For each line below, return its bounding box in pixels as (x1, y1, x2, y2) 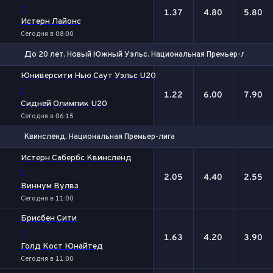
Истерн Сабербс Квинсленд (21, 153, 132, 163)
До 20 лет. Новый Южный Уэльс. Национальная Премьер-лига (24, 49, 257, 60)
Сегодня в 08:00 (21, 30, 74, 38)
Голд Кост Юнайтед (21, 241, 103, 252)
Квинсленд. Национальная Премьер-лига (24, 132, 175, 142)
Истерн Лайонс (21, 16, 81, 27)
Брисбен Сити (21, 213, 77, 224)
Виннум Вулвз (21, 181, 79, 191)
